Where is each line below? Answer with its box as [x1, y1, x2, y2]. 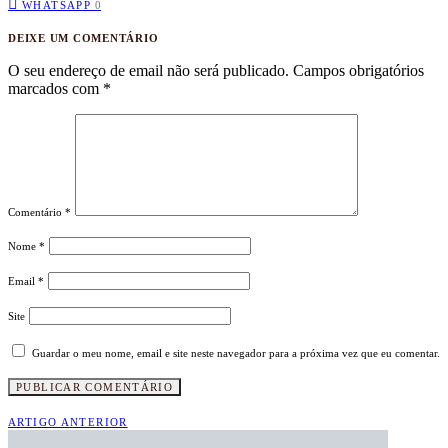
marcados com [8, 79, 103, 97]
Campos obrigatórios [293, 61, 424, 79]
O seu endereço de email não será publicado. [8, 61, 289, 79]
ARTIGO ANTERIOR [8, 415, 128, 428]
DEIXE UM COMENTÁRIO [8, 31, 159, 44]
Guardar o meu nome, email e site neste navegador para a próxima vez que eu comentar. [32, 346, 440, 359]
